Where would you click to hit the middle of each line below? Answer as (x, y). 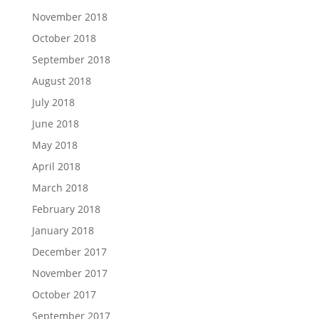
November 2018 (69, 17)
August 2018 (61, 81)
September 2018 (71, 59)
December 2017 (69, 252)
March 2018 (60, 188)
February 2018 (66, 209)
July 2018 (53, 102)
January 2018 (63, 230)
